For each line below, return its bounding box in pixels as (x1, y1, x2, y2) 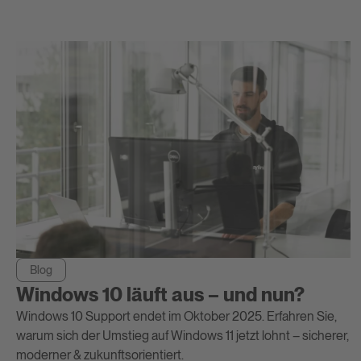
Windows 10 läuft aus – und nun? (16, 283, 305, 307)
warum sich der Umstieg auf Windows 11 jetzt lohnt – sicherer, (16, 328, 349, 344)
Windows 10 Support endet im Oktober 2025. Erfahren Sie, (16, 309, 337, 325)
